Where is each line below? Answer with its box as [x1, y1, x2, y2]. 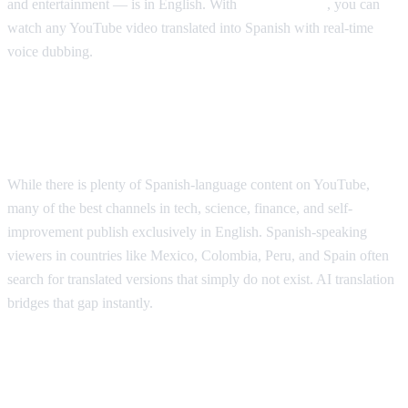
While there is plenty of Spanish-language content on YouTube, [7, 176, 370, 192]
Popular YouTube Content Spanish [7, 353, 328, 378]
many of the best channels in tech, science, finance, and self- [7, 199, 352, 216]
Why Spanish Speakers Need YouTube [7, 102, 360, 127]
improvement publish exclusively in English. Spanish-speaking [7, 223, 367, 240]
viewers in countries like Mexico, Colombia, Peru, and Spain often [7, 247, 389, 263]
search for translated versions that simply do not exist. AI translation [7, 270, 394, 287]
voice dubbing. [7, 43, 93, 59]
